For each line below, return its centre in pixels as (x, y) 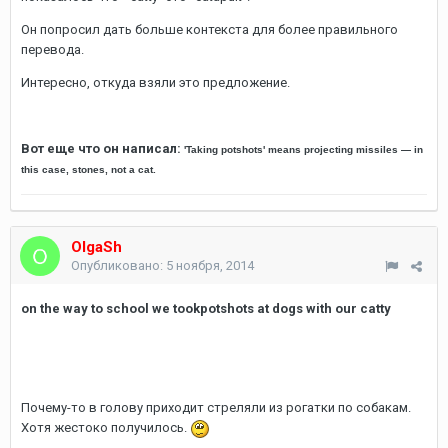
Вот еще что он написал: (102, 148)
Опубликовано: (118, 265)
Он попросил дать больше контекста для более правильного (209, 29)
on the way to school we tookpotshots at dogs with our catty (206, 308)
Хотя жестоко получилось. (105, 427)
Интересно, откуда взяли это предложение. (155, 82)
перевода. (52, 49)
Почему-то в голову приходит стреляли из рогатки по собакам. (216, 407)
